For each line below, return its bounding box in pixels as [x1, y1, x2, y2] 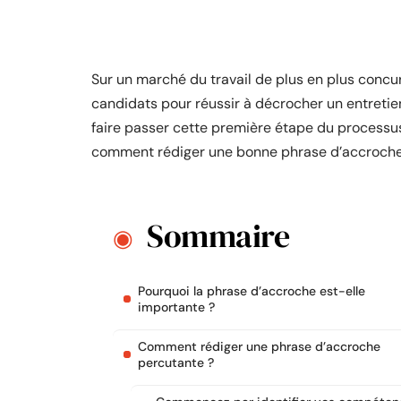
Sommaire [147, 214, 289, 258]
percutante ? [138, 354, 214, 371]
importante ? [138, 299, 215, 315]
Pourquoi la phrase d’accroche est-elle [138, 283, 365, 299]
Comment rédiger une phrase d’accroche [138, 338, 380, 354]
